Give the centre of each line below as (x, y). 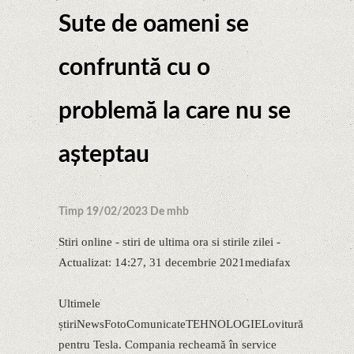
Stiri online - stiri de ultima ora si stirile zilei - (169, 242)
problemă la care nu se (175, 111)
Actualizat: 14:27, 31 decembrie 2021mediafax (175, 262)
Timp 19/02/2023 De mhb (124, 212)
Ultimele (79, 303)
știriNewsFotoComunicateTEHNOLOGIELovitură (181, 324)
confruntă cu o (134, 68)
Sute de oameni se (154, 24)
